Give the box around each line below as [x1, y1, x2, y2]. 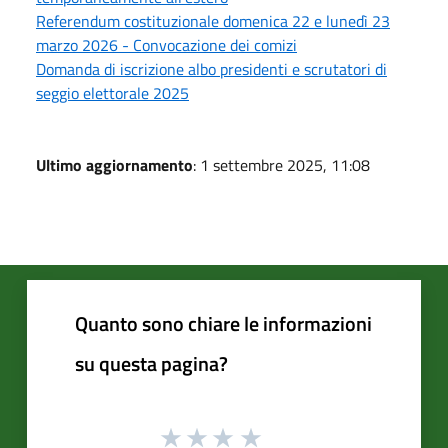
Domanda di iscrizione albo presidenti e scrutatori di [36, 56, 387, 81]
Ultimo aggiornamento [36, 152, 193, 177]
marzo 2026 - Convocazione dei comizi [36, 32, 297, 57]
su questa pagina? [75, 347, 228, 379]
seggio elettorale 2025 [36, 80, 189, 105]
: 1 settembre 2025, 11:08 [193, 152, 370, 177]
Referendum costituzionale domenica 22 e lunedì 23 [36, 8, 390, 33]
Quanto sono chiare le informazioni [75, 307, 372, 339]
